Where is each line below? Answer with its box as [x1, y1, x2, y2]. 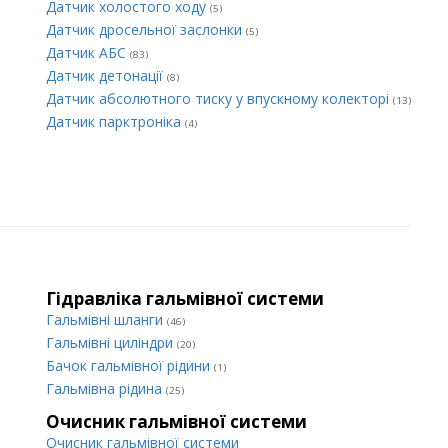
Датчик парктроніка [46, 112, 185, 131]
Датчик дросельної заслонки [46, 20, 246, 39]
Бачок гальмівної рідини [46, 356, 214, 375]
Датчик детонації [46, 66, 167, 85]
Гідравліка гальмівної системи [46, 287, 324, 310]
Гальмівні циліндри [46, 333, 177, 352]
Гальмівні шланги [46, 310, 167, 329]
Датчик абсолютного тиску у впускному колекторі [46, 89, 393, 108]
